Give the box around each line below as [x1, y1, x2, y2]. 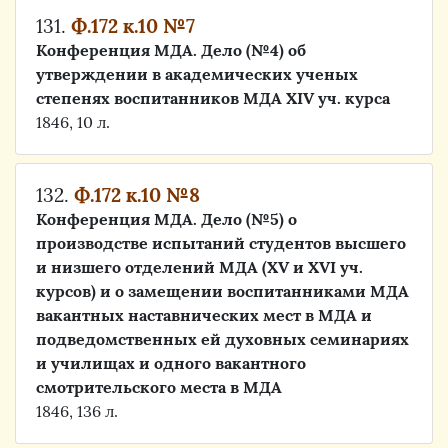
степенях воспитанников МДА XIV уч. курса [36, 88, 390, 108]
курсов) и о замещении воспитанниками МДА [36, 281, 409, 301]
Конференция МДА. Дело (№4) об [36, 40, 306, 60]
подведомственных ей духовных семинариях [36, 329, 409, 349]
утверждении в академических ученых [36, 64, 358, 84]
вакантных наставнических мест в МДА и [36, 305, 372, 325]
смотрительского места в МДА [36, 377, 282, 397]
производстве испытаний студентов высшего [36, 233, 406, 253]
